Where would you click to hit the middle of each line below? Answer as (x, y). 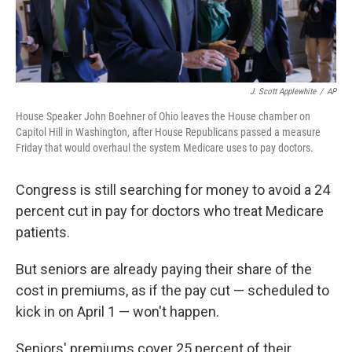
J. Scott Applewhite (283, 92)
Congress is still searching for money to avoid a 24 (173, 190)
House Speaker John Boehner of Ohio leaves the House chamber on (163, 117)
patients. (43, 233)
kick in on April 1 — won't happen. (117, 312)
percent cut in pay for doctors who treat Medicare (170, 211)
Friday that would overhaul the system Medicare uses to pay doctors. (165, 148)
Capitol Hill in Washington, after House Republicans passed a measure (168, 132)
